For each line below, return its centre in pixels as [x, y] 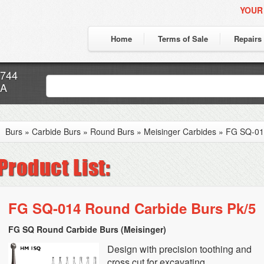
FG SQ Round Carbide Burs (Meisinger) [87, 229]
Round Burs [112, 131]
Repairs [248, 39]
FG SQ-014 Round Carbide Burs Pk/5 [132, 208]
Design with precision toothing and [180, 249]
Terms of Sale [183, 39]
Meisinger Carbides [180, 131]
